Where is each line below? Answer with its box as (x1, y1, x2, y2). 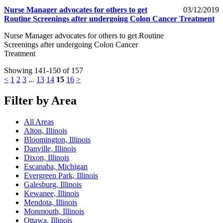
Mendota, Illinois (24, 198, 77, 207)
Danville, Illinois (24, 144, 76, 153)
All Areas (24, 117, 54, 126)
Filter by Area (4, 94, 77, 107)
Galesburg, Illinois (24, 180, 82, 189)
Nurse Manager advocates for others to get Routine (4, 31, 164, 40)
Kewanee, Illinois (24, 189, 79, 198)
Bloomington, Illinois (24, 135, 91, 144)
